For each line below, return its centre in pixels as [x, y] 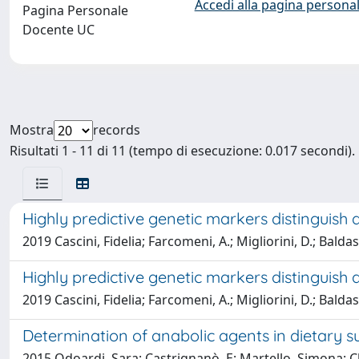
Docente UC [58, 30]
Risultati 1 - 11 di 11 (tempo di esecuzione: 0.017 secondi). [182, 151]
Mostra [32, 130]
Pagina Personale [75, 10]
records [117, 130]
